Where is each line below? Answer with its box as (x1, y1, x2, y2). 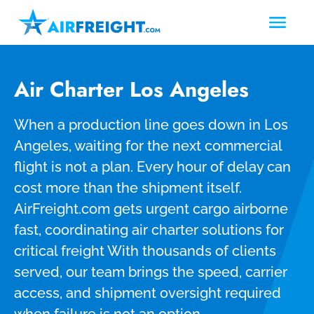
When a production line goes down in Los (14, 116, 288, 133)
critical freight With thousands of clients (14, 242, 276, 259)
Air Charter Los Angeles (14, 74, 249, 104)
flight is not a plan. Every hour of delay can (14, 158, 291, 175)
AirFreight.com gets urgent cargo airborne (14, 200, 288, 217)
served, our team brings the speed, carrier (14, 263, 287, 280)
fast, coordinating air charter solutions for (14, 221, 284, 238)
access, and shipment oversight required (14, 284, 281, 301)
